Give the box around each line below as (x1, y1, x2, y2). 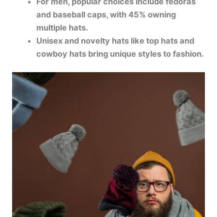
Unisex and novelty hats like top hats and (36, 35, 194, 46)
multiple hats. (36, 22, 88, 32)
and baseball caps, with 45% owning (36, 9, 176, 19)
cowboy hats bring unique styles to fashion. (36, 48, 204, 59)
